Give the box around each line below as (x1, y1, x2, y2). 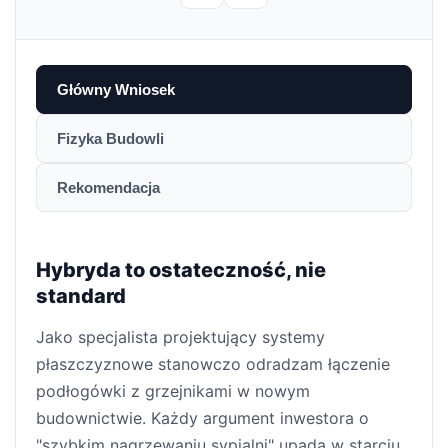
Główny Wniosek (57, 81, 175, 98)
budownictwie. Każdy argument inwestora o (36, 408, 369, 428)
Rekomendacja (57, 179, 160, 196)
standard (36, 284, 126, 308)
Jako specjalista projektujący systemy (36, 327, 325, 347)
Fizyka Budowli (57, 130, 164, 147)
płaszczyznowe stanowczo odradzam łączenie (36, 354, 390, 374)
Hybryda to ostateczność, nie (36, 258, 326, 282)
